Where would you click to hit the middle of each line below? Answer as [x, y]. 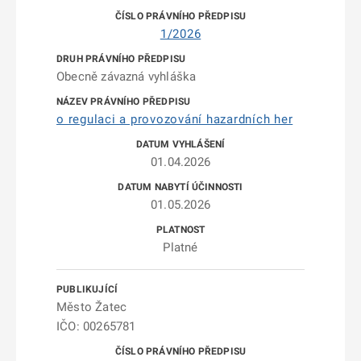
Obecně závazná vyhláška [127, 77]
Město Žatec [92, 307]
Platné [180, 247]
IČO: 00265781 [96, 326]
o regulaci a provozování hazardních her [175, 119]
